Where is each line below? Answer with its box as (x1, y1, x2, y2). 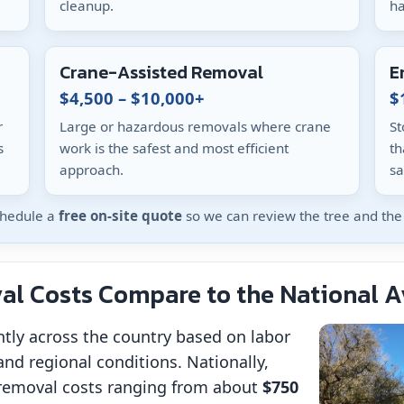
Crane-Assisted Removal (60, 58, 264, 86)
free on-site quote (59, 206, 182, 225)
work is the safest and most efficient (60, 139, 289, 158)
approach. (60, 161, 124, 179)
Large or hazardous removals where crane (60, 117, 332, 136)
